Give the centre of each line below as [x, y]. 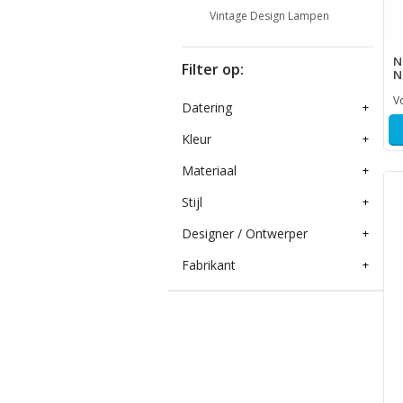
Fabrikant [209, 264]
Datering [207, 107]
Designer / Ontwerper [245, 233]
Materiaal [209, 170]
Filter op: [213, 69]
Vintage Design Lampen [269, 15]
